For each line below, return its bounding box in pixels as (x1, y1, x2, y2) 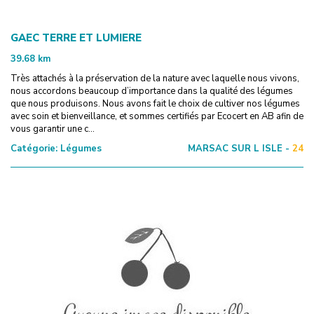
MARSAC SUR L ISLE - (188, 142, 289, 155)
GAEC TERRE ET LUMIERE (11, 30, 142, 45)
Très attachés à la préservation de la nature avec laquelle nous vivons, (11, 71, 299, 85)
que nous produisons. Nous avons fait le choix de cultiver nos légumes (11, 97, 300, 110)
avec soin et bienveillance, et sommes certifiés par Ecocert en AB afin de (11, 109, 303, 123)
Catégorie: (11, 142, 57, 155)
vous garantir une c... (11, 122, 95, 135)
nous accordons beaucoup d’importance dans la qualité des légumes (11, 84, 293, 97)
